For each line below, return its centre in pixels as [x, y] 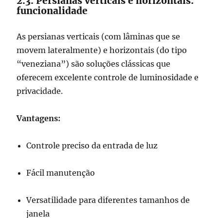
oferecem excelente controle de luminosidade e [108, 78]
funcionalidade [52, 11]
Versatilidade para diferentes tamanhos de [108, 200]
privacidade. [40, 91]
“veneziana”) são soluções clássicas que [94, 64]
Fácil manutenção [61, 173]
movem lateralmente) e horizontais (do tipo [102, 50]
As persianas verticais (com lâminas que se [99, 37]
